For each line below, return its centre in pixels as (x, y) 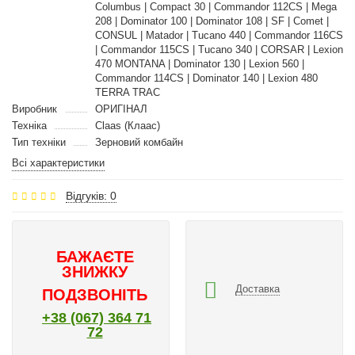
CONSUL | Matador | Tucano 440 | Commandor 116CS (219, 35)
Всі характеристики (58, 163)
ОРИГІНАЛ (121, 109)
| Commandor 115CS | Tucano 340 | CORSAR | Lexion (219, 50)
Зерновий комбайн (139, 142)
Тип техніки (39, 142)
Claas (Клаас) (127, 126)
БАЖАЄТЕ (95, 257)
